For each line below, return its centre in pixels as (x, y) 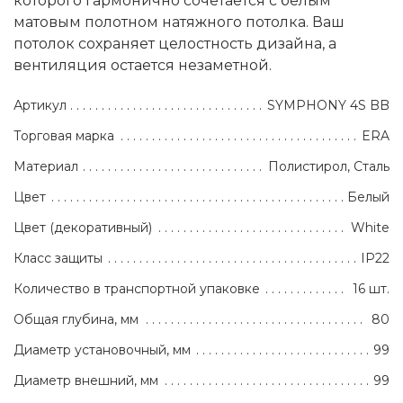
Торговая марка (64, 136)
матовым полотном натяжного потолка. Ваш (179, 22)
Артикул (40, 106)
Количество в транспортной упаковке (137, 289)
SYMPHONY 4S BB (328, 106)
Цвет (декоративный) (83, 228)
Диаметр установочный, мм (102, 350)
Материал (46, 167)
